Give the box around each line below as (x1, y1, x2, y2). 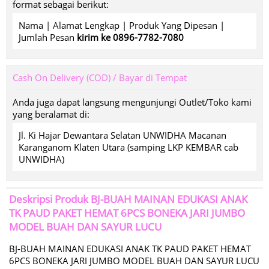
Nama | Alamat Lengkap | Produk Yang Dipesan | (19, 19, 225, 31)
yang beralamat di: (13, 108, 89, 120)
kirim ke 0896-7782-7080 (77, 31, 184, 43)
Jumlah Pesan (19, 31, 77, 43)
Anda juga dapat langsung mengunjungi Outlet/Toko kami (13, 96, 252, 108)
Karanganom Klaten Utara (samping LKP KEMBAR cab (19, 141, 238, 153)
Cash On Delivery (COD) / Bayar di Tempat (13, 71, 187, 83)
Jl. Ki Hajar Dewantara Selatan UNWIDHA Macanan (19, 129, 226, 141)
